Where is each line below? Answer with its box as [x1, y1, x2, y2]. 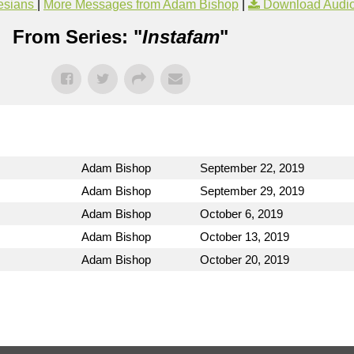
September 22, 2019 [200, 161, 304, 175]
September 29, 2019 [200, 184, 304, 198]
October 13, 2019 [200, 230, 289, 244]
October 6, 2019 [200, 207, 283, 221]
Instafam [141, 26, 220, 48]
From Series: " [12, 26, 142, 48]
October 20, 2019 [200, 253, 289, 267]
